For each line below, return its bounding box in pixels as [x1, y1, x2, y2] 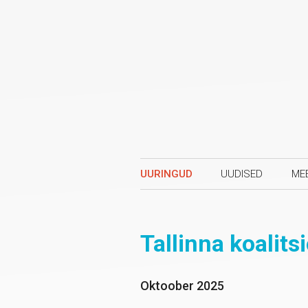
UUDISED [221, 168, 263, 180]
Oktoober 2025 [140, 278, 224, 293]
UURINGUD [140, 168, 192, 180]
